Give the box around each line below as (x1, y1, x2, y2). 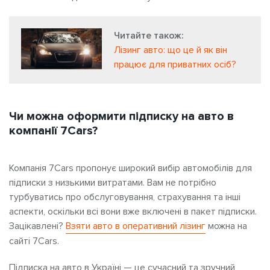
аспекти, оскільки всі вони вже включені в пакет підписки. (9, 205, 257, 218)
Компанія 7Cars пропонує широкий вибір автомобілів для (9, 162, 252, 174)
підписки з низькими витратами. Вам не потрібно (9, 176, 216, 189)
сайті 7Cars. (9, 234, 59, 247)
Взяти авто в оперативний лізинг (66, 219, 206, 232)
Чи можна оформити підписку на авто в (9, 108, 234, 124)
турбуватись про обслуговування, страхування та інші (9, 190, 240, 203)
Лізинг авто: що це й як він (114, 43, 227, 56)
